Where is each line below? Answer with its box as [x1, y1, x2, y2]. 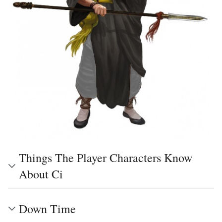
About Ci [19, 166, 63, 182]
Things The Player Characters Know [19, 149, 192, 166]
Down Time [19, 200, 76, 217]
